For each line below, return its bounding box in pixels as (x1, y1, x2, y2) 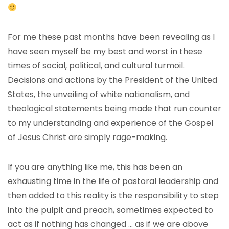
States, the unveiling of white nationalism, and (8, 88, 190, 100)
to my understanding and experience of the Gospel (8, 117, 213, 129)
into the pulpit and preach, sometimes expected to (8, 204, 213, 216)
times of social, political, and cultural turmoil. (8, 60, 185, 72)
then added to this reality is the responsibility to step (8, 190, 219, 201)
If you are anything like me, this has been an (8, 161, 182, 173)
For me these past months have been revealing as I (8, 31, 215, 43)
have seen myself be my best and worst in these (8, 45, 202, 57)
